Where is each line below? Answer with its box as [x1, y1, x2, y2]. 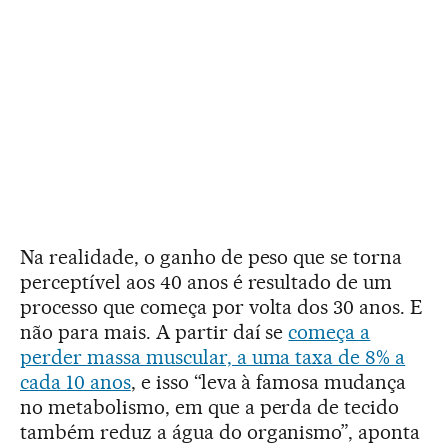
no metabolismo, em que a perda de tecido [20, 394, 400, 419]
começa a [288, 319, 371, 344]
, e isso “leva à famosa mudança [130, 369, 407, 394]
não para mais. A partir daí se [20, 319, 289, 344]
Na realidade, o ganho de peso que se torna [20, 244, 403, 269]
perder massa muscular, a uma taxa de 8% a [20, 344, 406, 369]
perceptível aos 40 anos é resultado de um [20, 269, 393, 294]
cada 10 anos [20, 369, 131, 394]
